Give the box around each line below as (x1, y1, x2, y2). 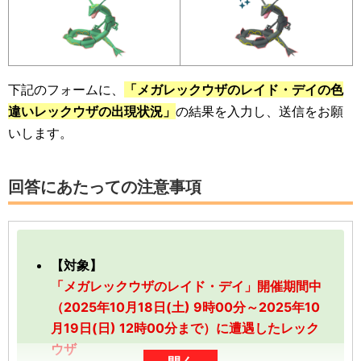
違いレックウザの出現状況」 (8, 103, 176, 119)
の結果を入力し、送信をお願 (176, 103, 343, 119)
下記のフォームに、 (8, 81, 124, 98)
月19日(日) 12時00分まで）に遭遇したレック (51, 320, 320, 336)
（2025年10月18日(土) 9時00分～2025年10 (51, 299, 321, 315)
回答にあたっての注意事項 (8, 177, 201, 197)
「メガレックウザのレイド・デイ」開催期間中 (51, 278, 322, 294)
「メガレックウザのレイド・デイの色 (124, 81, 343, 98)
